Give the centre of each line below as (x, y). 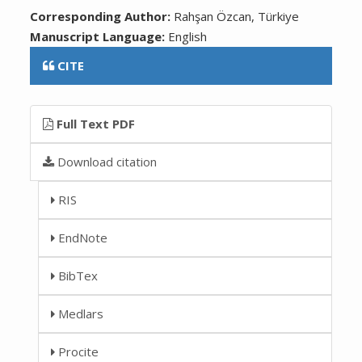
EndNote (82, 237)
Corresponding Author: (102, 16)
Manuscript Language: (99, 36)
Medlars (80, 313)
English (188, 36)
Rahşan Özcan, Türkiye (237, 16)
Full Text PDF (95, 123)
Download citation (106, 161)
